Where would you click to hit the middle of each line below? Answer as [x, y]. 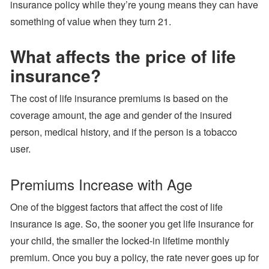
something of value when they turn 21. [91, 21]
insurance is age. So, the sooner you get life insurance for [132, 224]
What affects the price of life [123, 56]
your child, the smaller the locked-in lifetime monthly [120, 241]
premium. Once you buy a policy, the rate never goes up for [134, 258]
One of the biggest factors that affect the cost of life [116, 207]
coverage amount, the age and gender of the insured [121, 115]
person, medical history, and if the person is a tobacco [124, 132]
